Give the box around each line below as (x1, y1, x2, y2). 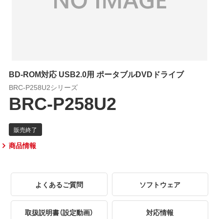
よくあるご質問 (35, 179, 83, 189)
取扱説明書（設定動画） (24, 207, 93, 217)
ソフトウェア (139, 179, 181, 189)
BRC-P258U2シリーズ (8, 82, 78, 92)
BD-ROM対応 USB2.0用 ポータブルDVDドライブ (8, 67, 184, 80)
